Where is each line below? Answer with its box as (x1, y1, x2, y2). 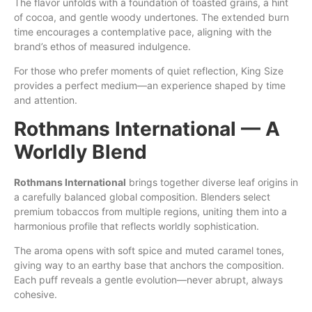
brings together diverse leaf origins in (126, 175, 298, 188)
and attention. (14, 94, 77, 107)
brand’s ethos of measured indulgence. (14, 40, 191, 53)
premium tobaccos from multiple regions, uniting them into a (14, 205, 287, 217)
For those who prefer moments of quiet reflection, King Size (14, 65, 283, 77)
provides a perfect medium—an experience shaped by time (14, 79, 286, 92)
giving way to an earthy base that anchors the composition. (14, 259, 284, 272)
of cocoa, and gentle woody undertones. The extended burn (14, 11, 289, 24)
